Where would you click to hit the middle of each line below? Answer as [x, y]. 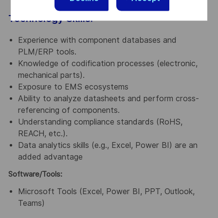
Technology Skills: [50, 19]
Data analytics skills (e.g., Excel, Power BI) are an [108, 145]
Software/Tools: [35, 174]
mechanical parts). [51, 75]
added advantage [50, 157]
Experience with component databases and [97, 40]
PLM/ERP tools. [47, 52]
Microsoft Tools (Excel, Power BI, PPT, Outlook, [106, 191]
